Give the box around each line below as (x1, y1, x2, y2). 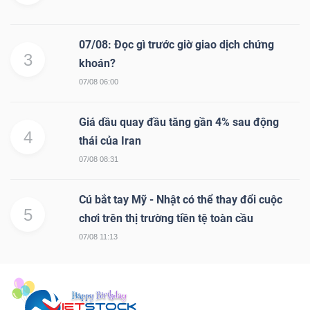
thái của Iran (79, 134, 141, 147)
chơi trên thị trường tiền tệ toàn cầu (79, 211, 253, 225)
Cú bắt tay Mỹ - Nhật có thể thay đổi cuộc (79, 192, 282, 206)
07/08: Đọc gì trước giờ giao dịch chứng (79, 37, 274, 51)
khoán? (79, 56, 116, 70)
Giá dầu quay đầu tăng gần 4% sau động (79, 115, 279, 129)
